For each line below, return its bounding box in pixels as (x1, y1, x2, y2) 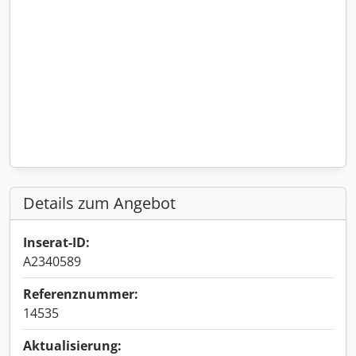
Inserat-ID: (23, 234, 90, 251)
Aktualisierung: (23, 337, 122, 354)
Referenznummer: (23, 285, 138, 303)
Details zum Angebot (23, 192, 176, 214)
